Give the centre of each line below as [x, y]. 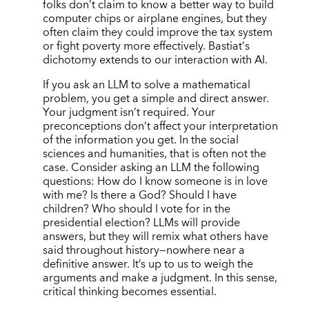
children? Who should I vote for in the [136, 209]
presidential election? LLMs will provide [141, 223]
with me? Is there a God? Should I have [139, 196]
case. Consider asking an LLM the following [151, 168]
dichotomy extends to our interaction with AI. [155, 60]
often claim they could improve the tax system [157, 32]
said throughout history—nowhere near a [143, 251]
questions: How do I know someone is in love [155, 182]
